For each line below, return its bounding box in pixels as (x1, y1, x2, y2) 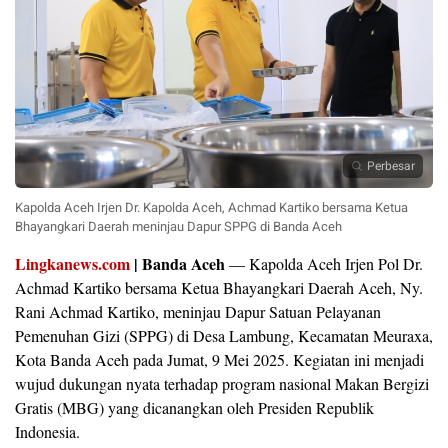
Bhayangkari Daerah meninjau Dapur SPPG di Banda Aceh (15, 216, 342, 236)
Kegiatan (293, 348, 354, 370)
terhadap (164, 372, 222, 394)
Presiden (258, 396, 316, 418)
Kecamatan (298, 324, 373, 346)
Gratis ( (15, 396, 62, 418)
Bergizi (383, 372, 429, 394)
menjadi (374, 348, 424, 370)
